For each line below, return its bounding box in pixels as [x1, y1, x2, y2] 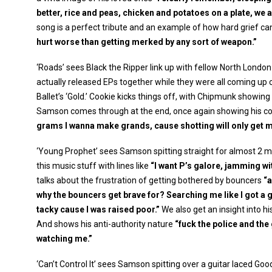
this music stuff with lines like [36, 161, 151, 171]
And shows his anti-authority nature [36, 219, 175, 229]
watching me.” [36, 234, 92, 243]
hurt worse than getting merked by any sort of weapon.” [36, 37, 257, 47]
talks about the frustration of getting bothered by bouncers [36, 175, 263, 185]
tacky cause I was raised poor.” [36, 205, 160, 214]
